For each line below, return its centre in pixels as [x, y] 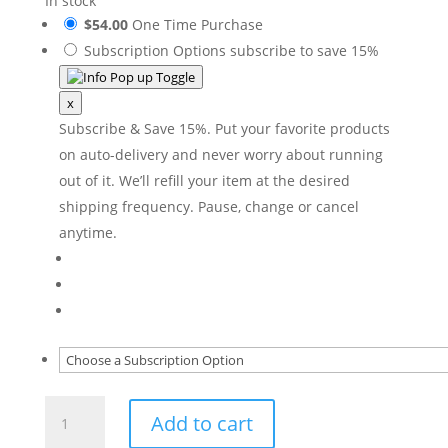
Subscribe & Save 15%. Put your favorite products [224, 128]
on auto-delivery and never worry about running [220, 154]
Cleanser [73, 429]
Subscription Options [154, 50]
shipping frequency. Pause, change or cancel [208, 206]
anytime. [87, 232]
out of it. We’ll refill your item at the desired [204, 180]
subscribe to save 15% [304, 50]
